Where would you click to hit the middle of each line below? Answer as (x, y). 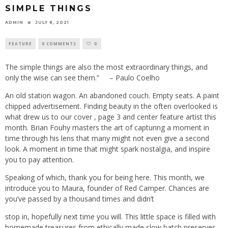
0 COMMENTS (59, 43)
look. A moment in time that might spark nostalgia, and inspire (108, 149)
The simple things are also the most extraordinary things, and (106, 67)
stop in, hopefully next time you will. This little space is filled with (110, 216)
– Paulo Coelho (135, 77)
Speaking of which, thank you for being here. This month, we (105, 177)
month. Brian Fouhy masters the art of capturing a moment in (107, 127)
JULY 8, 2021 (52, 22)
